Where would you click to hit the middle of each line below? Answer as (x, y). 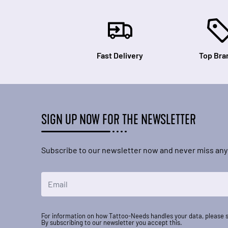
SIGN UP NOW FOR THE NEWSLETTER (118, 119)
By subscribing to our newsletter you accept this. (111, 222)
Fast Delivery (120, 55)
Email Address (66, 177)
